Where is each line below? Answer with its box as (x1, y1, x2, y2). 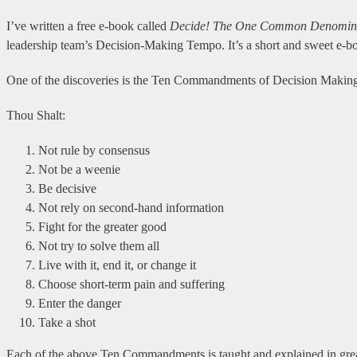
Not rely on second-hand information (38, 200, 224, 214)
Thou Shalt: (6, 108, 69, 122)
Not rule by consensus (38, 143, 150, 157)
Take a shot (38, 315, 96, 329)
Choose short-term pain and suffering (38, 277, 225, 291)
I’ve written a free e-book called (6, 18, 170, 33)
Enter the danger (38, 296, 121, 310)
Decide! (170, 18, 210, 33)
